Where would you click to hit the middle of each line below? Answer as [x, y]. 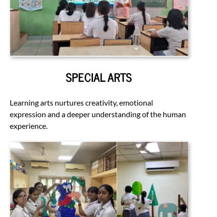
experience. [29, 125]
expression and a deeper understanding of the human [98, 114]
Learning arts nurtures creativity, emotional [81, 102]
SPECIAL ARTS [99, 77]
